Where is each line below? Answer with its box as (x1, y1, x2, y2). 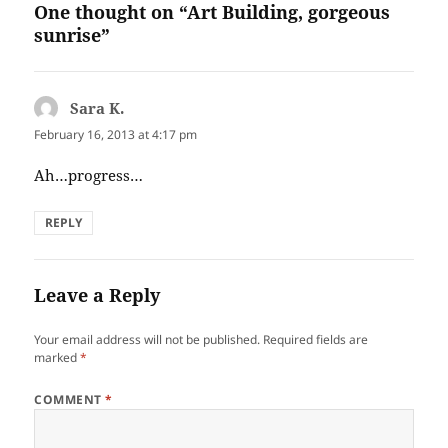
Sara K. (70, 97, 125, 118)
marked (34, 348, 81, 366)
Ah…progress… (34, 164, 144, 185)
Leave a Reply (34, 282, 161, 307)
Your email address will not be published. (34, 330, 261, 348)
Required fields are (263, 330, 369, 348)
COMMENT (34, 390, 106, 408)
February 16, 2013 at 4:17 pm (34, 125, 198, 143)
